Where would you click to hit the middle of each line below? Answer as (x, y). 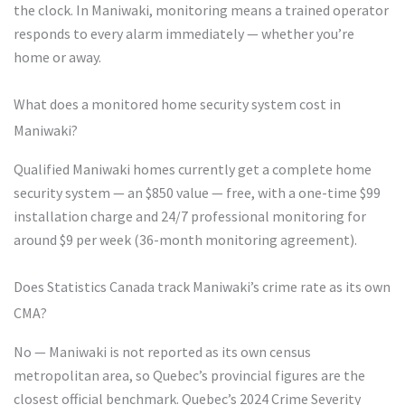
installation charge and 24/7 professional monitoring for (190, 216)
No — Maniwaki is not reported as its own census (162, 351)
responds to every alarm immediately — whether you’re (184, 33)
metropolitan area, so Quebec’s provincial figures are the (189, 375)
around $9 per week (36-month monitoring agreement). (185, 239)
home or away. (57, 57)
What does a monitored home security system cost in (177, 104)
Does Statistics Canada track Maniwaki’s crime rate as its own (202, 286)
